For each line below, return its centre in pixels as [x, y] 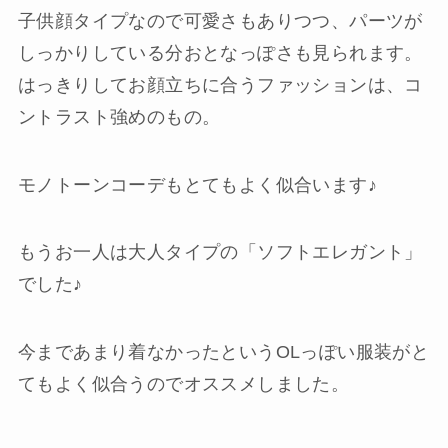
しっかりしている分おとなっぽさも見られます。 [220, 52]
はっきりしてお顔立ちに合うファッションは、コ [220, 84]
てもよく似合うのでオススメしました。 [183, 384]
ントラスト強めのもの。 [119, 116]
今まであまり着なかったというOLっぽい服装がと [223, 352]
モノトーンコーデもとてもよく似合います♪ [197, 184]
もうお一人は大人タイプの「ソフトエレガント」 [220, 252]
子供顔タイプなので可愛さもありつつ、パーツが [220, 20]
